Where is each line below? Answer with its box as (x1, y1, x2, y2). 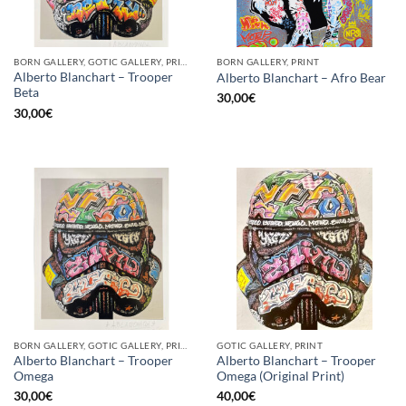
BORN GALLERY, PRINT (217, 56, 320, 68)
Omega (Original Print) (217, 368, 344, 383)
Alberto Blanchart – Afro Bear (217, 70, 386, 85)
